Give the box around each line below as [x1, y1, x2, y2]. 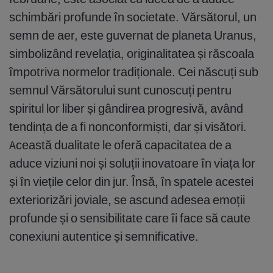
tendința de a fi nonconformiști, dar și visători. [9, 119, 247, 135]
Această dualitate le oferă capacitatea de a [9, 137, 232, 153]
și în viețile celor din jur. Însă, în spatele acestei [9, 174, 253, 190]
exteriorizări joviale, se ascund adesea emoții [9, 192, 245, 208]
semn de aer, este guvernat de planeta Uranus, [9, 27, 257, 43]
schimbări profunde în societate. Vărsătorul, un [9, 9, 257, 25]
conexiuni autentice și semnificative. [9, 229, 199, 244]
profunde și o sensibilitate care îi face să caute [9, 210, 250, 226]
